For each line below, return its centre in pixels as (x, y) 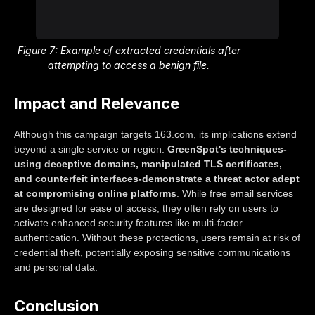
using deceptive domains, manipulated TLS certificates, (148, 164)
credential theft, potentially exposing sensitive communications (152, 253)
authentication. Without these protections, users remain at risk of (157, 238)
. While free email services (235, 194)
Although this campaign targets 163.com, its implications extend (155, 135)
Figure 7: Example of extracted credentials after (129, 51)
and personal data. (56, 268)
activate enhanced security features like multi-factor (128, 223)
